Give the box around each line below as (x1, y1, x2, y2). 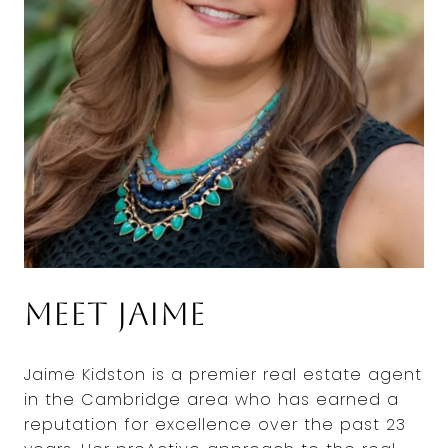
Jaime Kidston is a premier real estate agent (24, 363, 422, 386)
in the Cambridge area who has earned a (24, 388, 399, 411)
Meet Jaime (24, 295, 206, 332)
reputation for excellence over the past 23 (24, 413, 406, 436)
